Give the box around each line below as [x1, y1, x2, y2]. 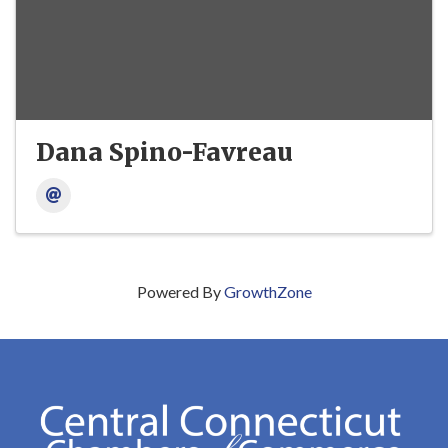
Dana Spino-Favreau [36, 137, 293, 169]
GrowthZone [223, 282, 312, 302]
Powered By [136, 282, 224, 302]
